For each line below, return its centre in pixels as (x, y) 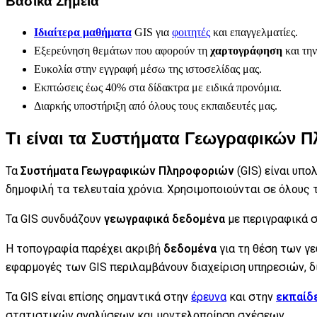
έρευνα (209, 297)
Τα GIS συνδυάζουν (55, 219)
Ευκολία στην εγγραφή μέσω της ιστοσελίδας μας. (148, 69)
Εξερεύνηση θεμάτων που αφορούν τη (122, 51)
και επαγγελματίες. (254, 33)
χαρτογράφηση (246, 51)
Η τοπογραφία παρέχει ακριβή (85, 249)
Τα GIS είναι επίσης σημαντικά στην (98, 297)
